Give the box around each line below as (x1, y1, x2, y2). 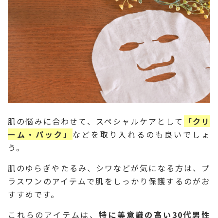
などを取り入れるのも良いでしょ (72, 128, 211, 140)
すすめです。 (8, 188, 59, 200)
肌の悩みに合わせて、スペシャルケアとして (8, 115, 184, 127)
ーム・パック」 (8, 128, 73, 140)
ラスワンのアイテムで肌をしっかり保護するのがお (8, 175, 210, 187)
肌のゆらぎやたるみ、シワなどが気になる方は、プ (8, 162, 210, 174)
